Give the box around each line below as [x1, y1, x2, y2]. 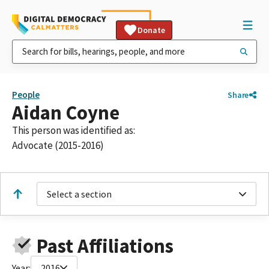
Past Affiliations [36, 233, 174, 258]
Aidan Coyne [12, 100, 119, 125]
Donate [138, 25, 165, 35]
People [12, 89, 40, 100]
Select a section [47, 188, 112, 200]
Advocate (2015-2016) [12, 139, 104, 152]
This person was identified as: [12, 124, 135, 137]
